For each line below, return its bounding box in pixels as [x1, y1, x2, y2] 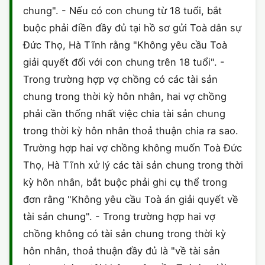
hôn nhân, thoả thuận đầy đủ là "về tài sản [23, 245, 220, 257]
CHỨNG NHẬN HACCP [26, 11, 124, 21]
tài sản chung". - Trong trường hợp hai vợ [23, 211, 215, 222]
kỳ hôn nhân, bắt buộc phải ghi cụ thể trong [23, 176, 227, 188]
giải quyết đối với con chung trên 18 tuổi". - [23, 56, 225, 68]
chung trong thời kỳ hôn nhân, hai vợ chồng [23, 91, 227, 102]
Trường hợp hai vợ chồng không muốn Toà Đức [23, 142, 242, 154]
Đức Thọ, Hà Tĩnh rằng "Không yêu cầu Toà [23, 39, 227, 51]
